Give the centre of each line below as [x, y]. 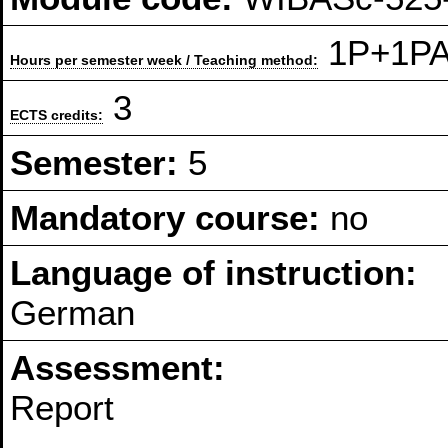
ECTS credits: [57, 115]
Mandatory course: [170, 218]
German [73, 313]
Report [62, 408]
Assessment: [118, 368]
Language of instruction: [214, 273]
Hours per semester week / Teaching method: [164, 60]
